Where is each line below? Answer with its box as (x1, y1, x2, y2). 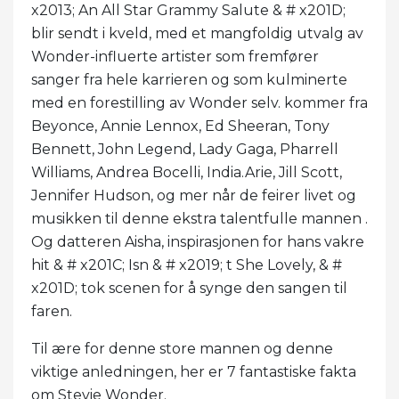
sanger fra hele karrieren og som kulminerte (31, 70, 347, 88)
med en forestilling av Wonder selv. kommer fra (31, 94, 368, 111)
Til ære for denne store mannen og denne (31, 339, 333, 357)
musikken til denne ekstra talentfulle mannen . (31, 209, 368, 227)
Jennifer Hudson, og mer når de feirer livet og (31, 186, 356, 204)
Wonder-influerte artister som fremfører (31, 47, 319, 65)
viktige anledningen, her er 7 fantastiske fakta (31, 362, 356, 380)
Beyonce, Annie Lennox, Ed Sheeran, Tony (31, 117, 330, 134)
